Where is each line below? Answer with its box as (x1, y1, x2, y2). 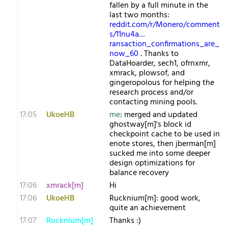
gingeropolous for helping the (109, 76, 214, 90)
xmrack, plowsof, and (109, 67, 185, 80)
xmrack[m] (46, 179, 83, 192)
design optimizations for (109, 157, 195, 170)
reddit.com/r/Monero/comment (109, 18, 220, 32)
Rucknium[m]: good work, (109, 192, 201, 205)
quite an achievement (109, 202, 186, 215)
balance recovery (109, 166, 169, 180)
